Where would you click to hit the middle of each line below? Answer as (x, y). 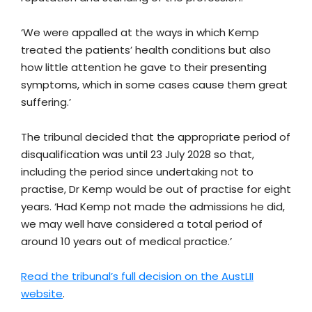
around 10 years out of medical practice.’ (126, 242)
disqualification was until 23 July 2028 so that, (138, 155)
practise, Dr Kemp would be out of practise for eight (156, 189)
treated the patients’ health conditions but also (146, 50)
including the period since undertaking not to (137, 172)
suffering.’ (46, 102)
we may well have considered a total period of (142, 224)
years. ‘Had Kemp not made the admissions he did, (153, 207)
